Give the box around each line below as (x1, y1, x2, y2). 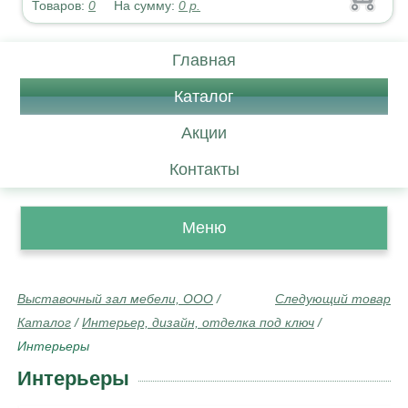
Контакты (168, 160, 240, 178)
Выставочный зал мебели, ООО (17, 291, 213, 306)
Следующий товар (275, 291, 391, 306)
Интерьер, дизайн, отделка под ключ (82, 315, 314, 330)
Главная (172, 51, 236, 69)
